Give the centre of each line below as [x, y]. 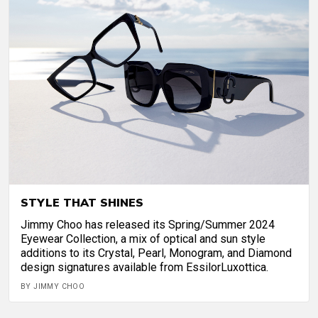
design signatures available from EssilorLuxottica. [144, 268]
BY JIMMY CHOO [53, 287]
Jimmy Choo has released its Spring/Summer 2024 [148, 225]
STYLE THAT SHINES [82, 203]
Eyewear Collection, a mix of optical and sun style [143, 239]
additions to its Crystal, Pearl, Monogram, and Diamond [156, 253]
